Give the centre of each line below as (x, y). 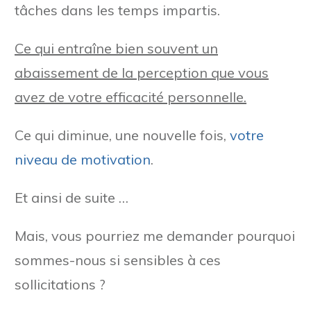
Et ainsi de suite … (72, 197)
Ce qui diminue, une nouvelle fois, (122, 135)
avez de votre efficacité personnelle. (131, 96)
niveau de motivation (83, 159)
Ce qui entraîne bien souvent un (116, 48)
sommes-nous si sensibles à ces (118, 260)
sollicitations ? (60, 284)
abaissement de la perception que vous (142, 72)
